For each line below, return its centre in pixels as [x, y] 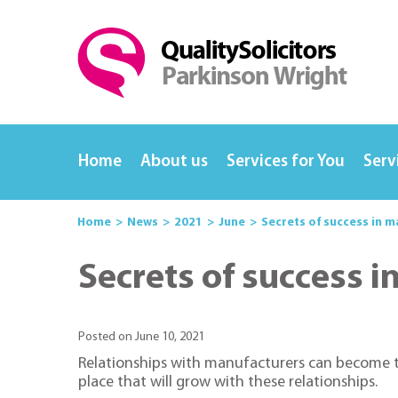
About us [175, 163]
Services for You [286, 163]
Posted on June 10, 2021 [141, 338]
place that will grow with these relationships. [228, 382]
